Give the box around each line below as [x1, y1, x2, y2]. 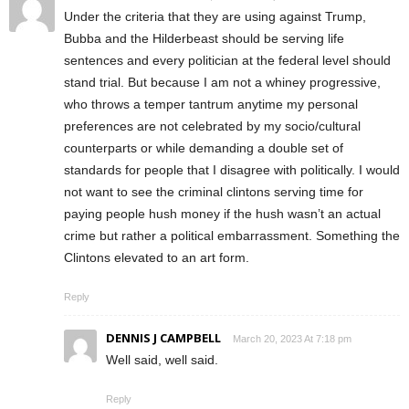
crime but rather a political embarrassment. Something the [64, 228, 400, 243]
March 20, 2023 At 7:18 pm [233, 333, 351, 344]
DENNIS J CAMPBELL [106, 330, 221, 346]
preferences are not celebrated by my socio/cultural [64, 119, 361, 133]
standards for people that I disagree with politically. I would [64, 163, 400, 177]
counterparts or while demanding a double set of [64, 141, 343, 155]
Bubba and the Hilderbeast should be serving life [64, 31, 344, 46]
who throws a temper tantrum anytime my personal [64, 97, 358, 111]
